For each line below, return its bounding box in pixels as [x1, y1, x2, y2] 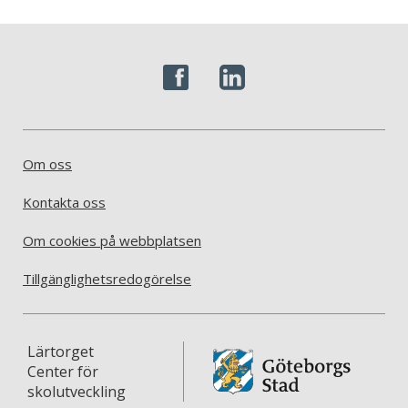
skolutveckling [27, 381, 126, 402]
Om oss [23, 154, 72, 173]
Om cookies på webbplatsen [23, 230, 201, 250]
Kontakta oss [23, 192, 106, 211]
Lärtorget [27, 341, 94, 362]
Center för [27, 361, 98, 382]
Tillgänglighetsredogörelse [23, 269, 191, 288]
